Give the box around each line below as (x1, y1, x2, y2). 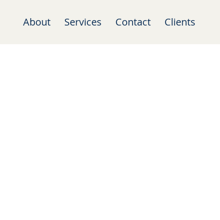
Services (64, 15, 102, 29)
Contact (115, 15, 151, 29)
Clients (164, 15, 195, 29)
